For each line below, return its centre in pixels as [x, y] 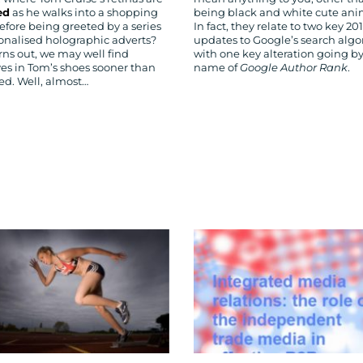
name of [217, 68]
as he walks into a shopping [84, 13]
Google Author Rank [294, 68]
